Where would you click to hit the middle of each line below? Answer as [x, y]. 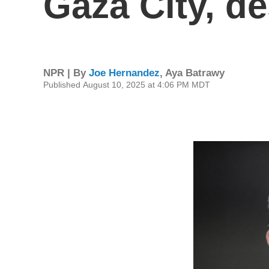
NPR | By [66, 73]
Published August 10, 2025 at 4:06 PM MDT [127, 84]
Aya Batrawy [195, 73]
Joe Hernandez [124, 73]
